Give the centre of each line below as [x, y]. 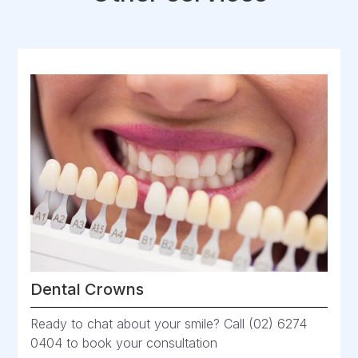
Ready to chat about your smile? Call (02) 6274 [169, 323]
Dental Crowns [88, 289]
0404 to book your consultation [124, 342]
